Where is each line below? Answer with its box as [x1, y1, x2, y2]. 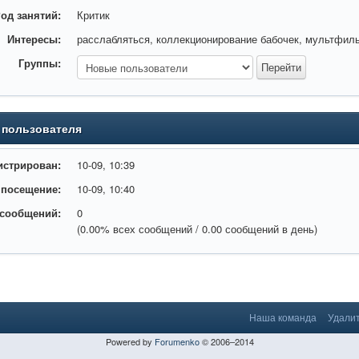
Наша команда [249, 310, 317, 324]
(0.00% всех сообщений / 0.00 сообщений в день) [77, 221, 318, 236]
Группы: [18, 55, 62, 71]
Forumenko [154, 335, 200, 348]
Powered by [105, 335, 155, 348]
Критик [77, 7, 111, 22]
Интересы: [7, 31, 62, 46]
